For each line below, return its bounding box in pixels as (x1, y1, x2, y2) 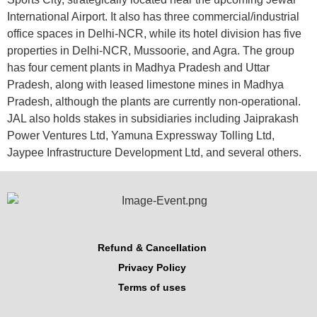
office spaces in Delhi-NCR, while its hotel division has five (7, 28, 301, 40)
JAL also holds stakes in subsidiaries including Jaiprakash (7, 113, 299, 125)
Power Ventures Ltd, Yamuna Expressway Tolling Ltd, (7, 129, 275, 142)
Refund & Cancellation (98, 242, 207, 254)
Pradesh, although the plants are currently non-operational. (7, 96, 301, 108)
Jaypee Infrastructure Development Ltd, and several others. (7, 146, 307, 158)
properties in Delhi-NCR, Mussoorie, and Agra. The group (7, 45, 294, 57)
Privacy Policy (118, 262, 186, 274)
